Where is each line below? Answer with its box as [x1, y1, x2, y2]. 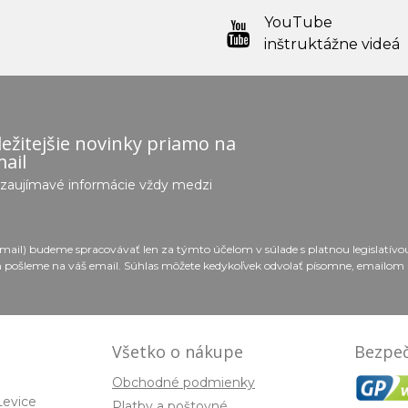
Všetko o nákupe [112, 340, 243, 362]
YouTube [264, 13, 332, 31]
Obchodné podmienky [112, 373, 255, 391]
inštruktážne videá [264, 35, 400, 53]
